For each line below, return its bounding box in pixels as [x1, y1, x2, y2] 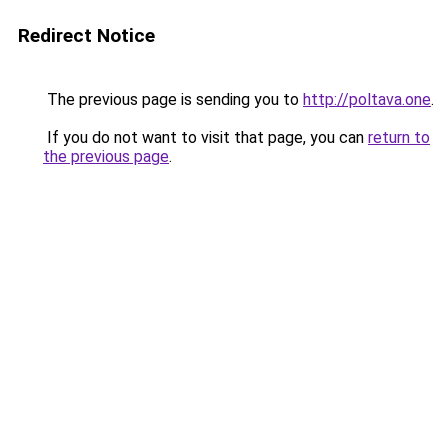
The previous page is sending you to [43, 90, 303, 109]
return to [368, 128, 430, 147]
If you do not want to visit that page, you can [43, 128, 368, 147]
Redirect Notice [18, 24, 155, 47]
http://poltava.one [303, 90, 431, 109]
